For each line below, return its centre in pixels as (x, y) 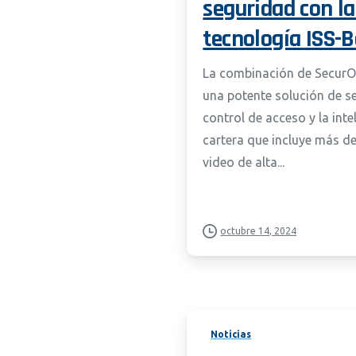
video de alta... (244, 163)
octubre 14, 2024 (259, 231)
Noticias (231, 335)
